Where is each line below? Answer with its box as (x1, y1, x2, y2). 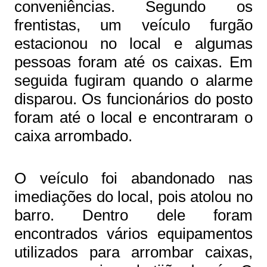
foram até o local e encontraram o (14, 108, 253, 126)
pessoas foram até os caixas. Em (14, 53, 253, 71)
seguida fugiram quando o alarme (14, 72, 253, 89)
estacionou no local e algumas (14, 35, 253, 52)
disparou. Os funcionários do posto (14, 90, 253, 108)
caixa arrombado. (14, 127, 132, 145)
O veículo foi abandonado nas (14, 169, 253, 187)
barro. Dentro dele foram (14, 206, 253, 224)
